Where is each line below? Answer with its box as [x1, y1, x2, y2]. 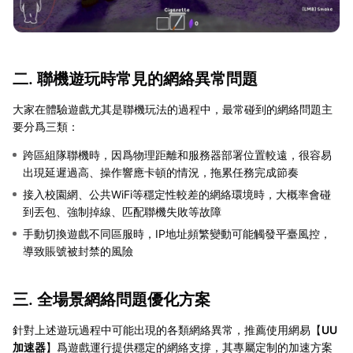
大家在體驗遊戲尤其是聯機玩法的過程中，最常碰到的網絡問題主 [13, 102, 333, 117]
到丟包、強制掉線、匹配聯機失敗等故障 [23, 205, 221, 219]
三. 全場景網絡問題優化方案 [13, 290, 210, 310]
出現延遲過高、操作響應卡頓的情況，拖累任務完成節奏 [23, 165, 299, 180]
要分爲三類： [13, 120, 79, 134]
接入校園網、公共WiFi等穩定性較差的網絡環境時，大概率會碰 [23, 188, 331, 202]
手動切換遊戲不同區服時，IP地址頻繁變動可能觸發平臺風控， [23, 227, 331, 241]
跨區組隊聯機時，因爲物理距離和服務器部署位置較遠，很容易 [23, 148, 332, 162]
